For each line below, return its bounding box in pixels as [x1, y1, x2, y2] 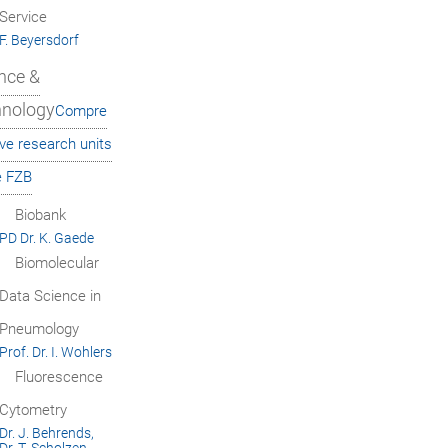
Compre [55, 101, 107, 120]
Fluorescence [14, 367, 103, 386]
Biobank [14, 205, 66, 224]
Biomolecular [14, 253, 99, 272]
